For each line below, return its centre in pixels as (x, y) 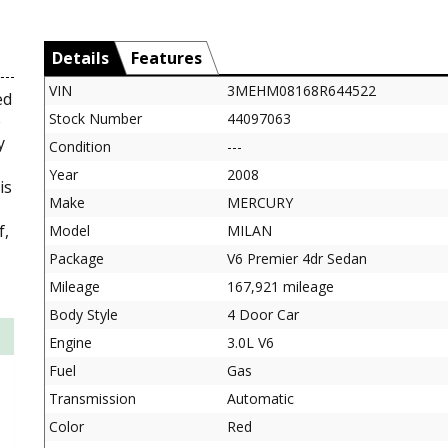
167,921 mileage (280, 286)
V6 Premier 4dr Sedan (297, 258)
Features (166, 57)
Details (80, 57)
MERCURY (260, 202)
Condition (80, 146)
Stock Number (95, 118)
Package (76, 258)
